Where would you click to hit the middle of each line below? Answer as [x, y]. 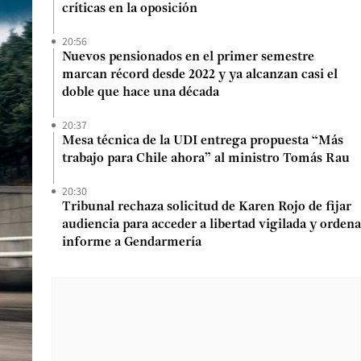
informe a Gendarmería [132, 243]
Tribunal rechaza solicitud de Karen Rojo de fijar [207, 207]
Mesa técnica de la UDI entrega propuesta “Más [203, 141]
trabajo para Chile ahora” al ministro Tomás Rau [206, 159]
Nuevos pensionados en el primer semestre [188, 57]
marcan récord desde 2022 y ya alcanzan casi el [200, 75]
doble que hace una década [141, 93]
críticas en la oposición [130, 9]
